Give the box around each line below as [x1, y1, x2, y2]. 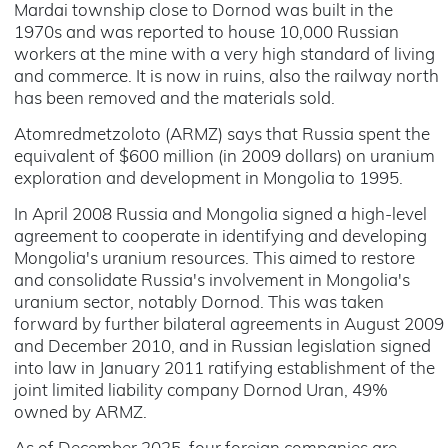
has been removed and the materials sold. [14, 91, 335, 108]
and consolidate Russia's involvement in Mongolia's [14, 273, 410, 290]
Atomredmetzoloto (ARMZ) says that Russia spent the [14, 127, 430, 144]
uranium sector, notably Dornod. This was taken [14, 295, 384, 312]
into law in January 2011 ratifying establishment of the [14, 361, 435, 378]
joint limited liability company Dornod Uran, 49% [14, 383, 388, 400]
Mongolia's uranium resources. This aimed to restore [14, 251, 415, 268]
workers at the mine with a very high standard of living [14, 47, 435, 64]
